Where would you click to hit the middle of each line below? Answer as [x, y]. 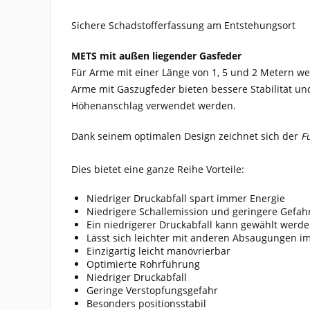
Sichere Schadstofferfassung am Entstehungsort [183, 26]
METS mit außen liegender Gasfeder [156, 56]
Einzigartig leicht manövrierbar [158, 251]
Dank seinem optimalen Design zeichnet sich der [186, 136]
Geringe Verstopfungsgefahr [152, 291]
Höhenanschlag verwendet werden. [154, 106]
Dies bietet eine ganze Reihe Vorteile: [158, 170]
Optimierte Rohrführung [143, 264]
